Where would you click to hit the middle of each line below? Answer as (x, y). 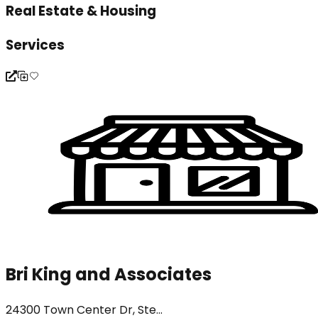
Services (35, 45)
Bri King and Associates (109, 274)
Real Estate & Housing (81, 11)
